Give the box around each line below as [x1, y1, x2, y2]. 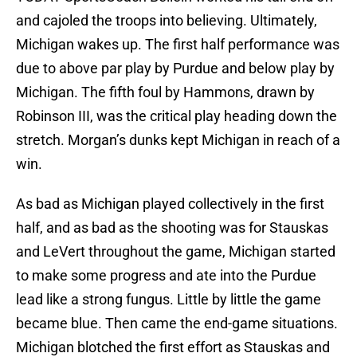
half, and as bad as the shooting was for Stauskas [16, 219, 328, 237]
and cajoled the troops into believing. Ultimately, [16, 12, 317, 29]
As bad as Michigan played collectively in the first [16, 195, 324, 213]
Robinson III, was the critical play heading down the [16, 108, 337, 125]
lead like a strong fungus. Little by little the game [16, 291, 321, 308]
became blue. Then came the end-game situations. [16, 315, 338, 332]
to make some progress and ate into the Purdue [16, 267, 316, 284]
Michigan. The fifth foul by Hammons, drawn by [16, 84, 315, 101]
